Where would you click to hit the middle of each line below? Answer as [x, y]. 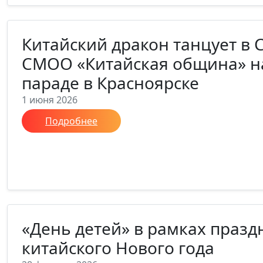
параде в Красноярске [110, 83]
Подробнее [71, 121]
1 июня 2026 [50, 100]
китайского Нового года [118, 248]
